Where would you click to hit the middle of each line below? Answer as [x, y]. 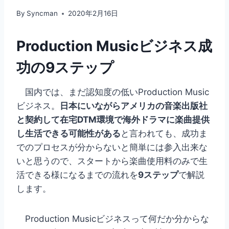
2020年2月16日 [93, 14]
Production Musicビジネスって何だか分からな [113, 219]
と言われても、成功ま [164, 134]
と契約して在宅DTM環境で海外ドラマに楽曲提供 [113, 120]
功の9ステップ [65, 68]
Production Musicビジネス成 [114, 46]
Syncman [42, 14]
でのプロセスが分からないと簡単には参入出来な [112, 147]
